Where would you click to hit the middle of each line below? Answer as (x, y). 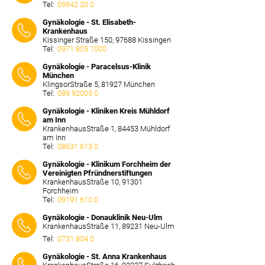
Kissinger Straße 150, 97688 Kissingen (107, 40)
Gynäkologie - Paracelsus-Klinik (97, 67)
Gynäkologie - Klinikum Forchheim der (107, 164)
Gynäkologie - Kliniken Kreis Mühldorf (106, 111)
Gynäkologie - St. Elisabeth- (89, 22)
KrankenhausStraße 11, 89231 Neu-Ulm (109, 226)
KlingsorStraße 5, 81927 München (99, 84)
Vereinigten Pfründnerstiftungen (97, 173)
